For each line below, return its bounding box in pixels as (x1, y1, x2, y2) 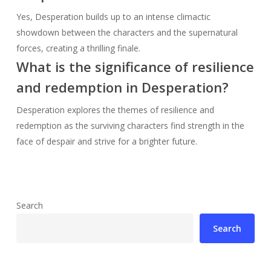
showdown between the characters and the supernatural (16, 26, 238, 38)
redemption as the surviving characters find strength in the (16, 119, 244, 131)
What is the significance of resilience (16, 57, 254, 76)
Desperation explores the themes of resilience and (16, 103, 214, 116)
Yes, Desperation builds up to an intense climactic (16, 10, 211, 22)
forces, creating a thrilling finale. (16, 42, 140, 54)
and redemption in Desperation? (16, 77, 229, 96)
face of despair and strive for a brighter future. (16, 135, 197, 147)
